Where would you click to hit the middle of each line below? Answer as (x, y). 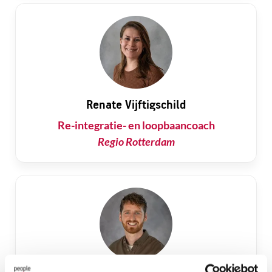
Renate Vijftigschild (136, 104)
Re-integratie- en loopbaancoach (136, 125)
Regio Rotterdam (136, 141)
